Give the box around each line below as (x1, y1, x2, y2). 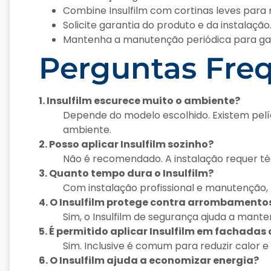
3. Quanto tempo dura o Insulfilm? (39, 166, 214, 181)
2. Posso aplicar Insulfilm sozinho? (39, 137, 214, 152)
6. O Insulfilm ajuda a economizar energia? (39, 253, 259, 268)
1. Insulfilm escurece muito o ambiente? (39, 94, 240, 108)
